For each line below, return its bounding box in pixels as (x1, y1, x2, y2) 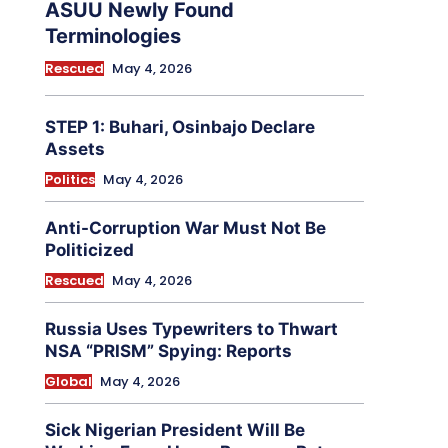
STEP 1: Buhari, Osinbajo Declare (44, 117, 315, 138)
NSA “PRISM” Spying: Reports (44, 341, 292, 362)
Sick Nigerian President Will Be (44, 420, 305, 441)
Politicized (44, 240, 134, 261)
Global (44, 372, 92, 392)
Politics (44, 170, 95, 190)
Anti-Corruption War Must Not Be (44, 218, 326, 239)
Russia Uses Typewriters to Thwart (44, 319, 338, 340)
